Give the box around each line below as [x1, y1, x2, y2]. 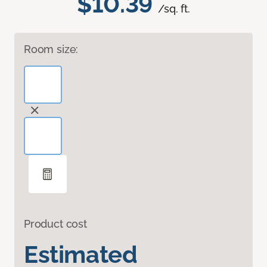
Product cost [24, 218, 87, 231]
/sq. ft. [158, 2, 190, 15]
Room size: [24, 43, 79, 56]
